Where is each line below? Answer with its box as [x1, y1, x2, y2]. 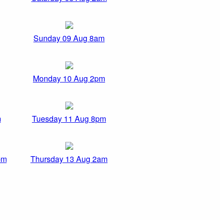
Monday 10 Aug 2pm [33, 73, 105, 84]
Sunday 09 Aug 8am [33, 32, 105, 44]
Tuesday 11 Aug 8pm [32, 113, 106, 125]
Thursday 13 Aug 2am [30, 153, 108, 165]
